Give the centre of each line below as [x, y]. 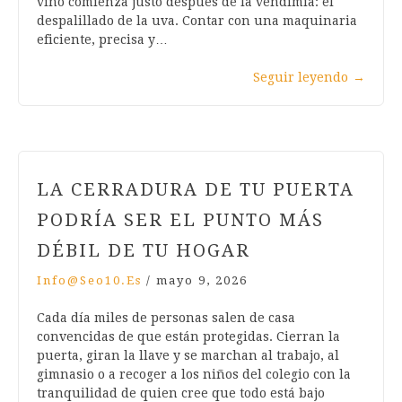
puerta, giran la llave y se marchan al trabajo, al [188, 356]
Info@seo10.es [89, 281]
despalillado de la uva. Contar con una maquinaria [197, 21]
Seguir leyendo [301, 78]
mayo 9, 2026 [202, 281]
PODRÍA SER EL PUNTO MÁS [180, 220]
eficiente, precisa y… [102, 40]
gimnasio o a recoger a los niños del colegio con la [194, 375]
